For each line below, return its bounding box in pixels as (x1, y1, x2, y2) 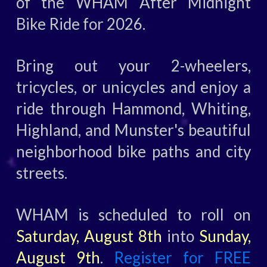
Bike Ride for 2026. (15, 14, 145, 33)
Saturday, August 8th (15, 226, 162, 246)
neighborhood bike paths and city (15, 141, 252, 161)
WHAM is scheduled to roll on (15, 204, 252, 224)
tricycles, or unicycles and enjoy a (15, 77, 252, 97)
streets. (15, 163, 67, 182)
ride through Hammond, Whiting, (15, 98, 252, 118)
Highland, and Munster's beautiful (15, 120, 252, 139)
